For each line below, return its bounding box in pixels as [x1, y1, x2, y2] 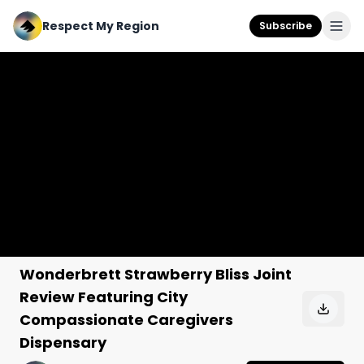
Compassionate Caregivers [19, 310, 233, 330]
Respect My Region [42, 18, 159, 34]
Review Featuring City [19, 287, 188, 307]
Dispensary [19, 332, 106, 353]
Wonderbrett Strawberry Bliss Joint [19, 264, 292, 284]
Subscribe [259, 19, 312, 32]
